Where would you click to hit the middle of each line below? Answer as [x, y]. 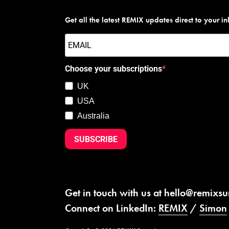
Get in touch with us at [114, 193]
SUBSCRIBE [96, 139]
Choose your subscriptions [113, 69]
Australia [93, 116]
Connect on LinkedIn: [112, 208]
